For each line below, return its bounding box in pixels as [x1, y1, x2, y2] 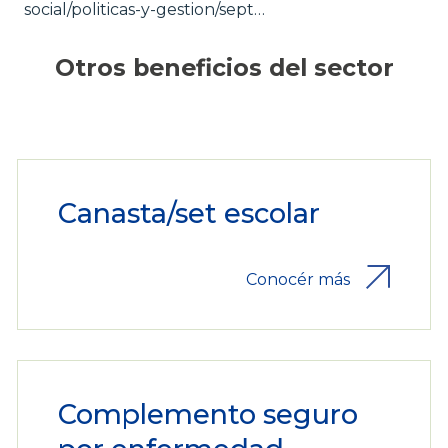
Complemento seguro [57, 398, 358, 432]
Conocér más [246, 270, 351, 290]
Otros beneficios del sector [54, 52, 394, 82]
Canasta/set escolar [57, 197, 320, 231]
